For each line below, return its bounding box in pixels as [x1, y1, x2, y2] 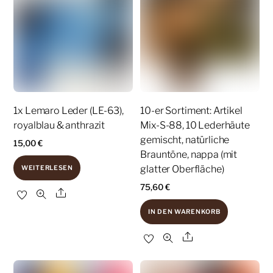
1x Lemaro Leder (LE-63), [13, 105, 124, 117]
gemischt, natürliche [140, 134, 230, 146]
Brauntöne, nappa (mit [140, 149, 238, 161]
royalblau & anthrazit [13, 119, 105, 132]
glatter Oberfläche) [140, 163, 224, 175]
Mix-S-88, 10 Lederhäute [140, 119, 250, 132]
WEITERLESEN [21, 164, 73, 172]
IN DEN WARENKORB [147, 208, 221, 216]
